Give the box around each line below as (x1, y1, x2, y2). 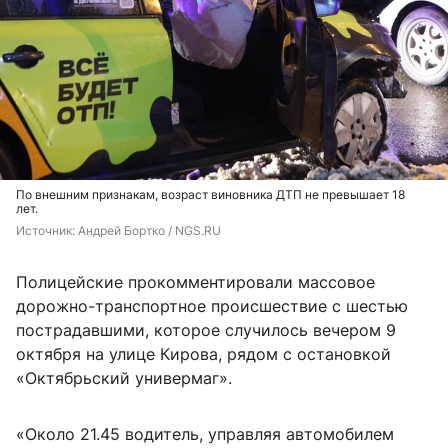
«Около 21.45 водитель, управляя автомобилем (16, 424, 394, 445)
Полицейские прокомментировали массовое (16, 272, 375, 293)
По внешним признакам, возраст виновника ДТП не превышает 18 (16, 187, 405, 203)
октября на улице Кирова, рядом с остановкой (16, 344, 391, 365)
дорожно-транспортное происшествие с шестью (16, 296, 408, 317)
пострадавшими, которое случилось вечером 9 (16, 320, 396, 341)
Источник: (16, 223, 78, 239)
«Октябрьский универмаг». (16, 368, 232, 389)
